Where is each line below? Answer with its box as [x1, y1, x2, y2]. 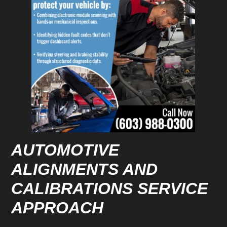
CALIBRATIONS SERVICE [11, 179, 208, 198]
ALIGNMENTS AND [11, 160, 158, 179]
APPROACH [11, 199, 104, 217]
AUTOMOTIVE [11, 141, 120, 160]
